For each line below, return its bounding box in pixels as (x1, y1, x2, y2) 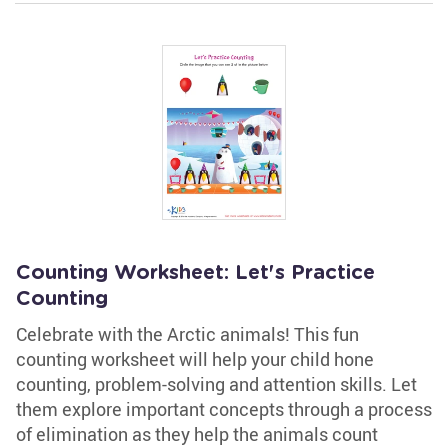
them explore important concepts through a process (16, 397, 432, 421)
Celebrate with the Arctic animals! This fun (16, 322, 359, 346)
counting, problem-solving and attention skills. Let (16, 372, 417, 396)
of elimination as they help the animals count (16, 422, 378, 446)
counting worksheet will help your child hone (16, 347, 374, 371)
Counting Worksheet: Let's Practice (16, 263, 375, 283)
